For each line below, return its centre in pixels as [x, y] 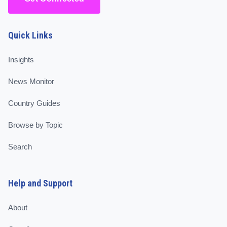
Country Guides [34, 103]
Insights [21, 60]
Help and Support [40, 183]
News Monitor [31, 81]
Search [20, 147]
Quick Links [30, 35]
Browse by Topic [35, 125]
